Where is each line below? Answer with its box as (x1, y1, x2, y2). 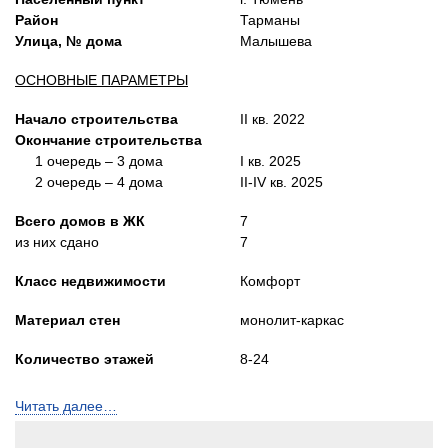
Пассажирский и (240, 428, 346, 445)
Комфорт (240, 272, 300, 289)
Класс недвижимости (15, 272, 166, 289)
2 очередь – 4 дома (15, 173, 163, 190)
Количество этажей (15, 350, 154, 367)
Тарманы (240, 11, 300, 28)
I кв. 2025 (240, 152, 301, 169)
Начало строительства (15, 110, 178, 127)
